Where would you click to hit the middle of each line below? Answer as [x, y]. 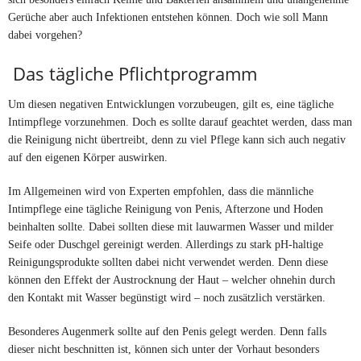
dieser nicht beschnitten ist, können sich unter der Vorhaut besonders [164, 349]
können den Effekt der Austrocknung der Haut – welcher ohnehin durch [172, 279]
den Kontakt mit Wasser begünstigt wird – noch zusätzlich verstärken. [167, 297]
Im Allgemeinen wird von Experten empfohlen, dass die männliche [161, 191]
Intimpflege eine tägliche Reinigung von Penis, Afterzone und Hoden [166, 208]
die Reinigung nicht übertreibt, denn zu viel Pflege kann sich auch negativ [177, 139]
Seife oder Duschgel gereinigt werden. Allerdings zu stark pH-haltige [166, 244]
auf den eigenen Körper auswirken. [88, 157]
